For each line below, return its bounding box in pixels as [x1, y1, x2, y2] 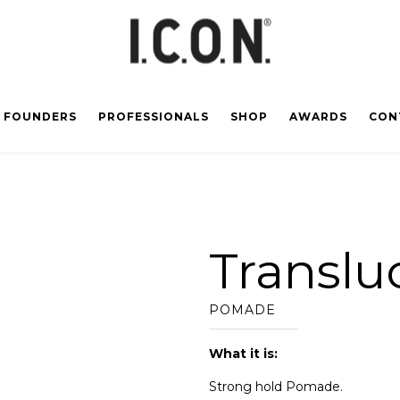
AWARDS [288, 110, 347, 123]
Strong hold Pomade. [209, 378, 343, 395]
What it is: [209, 346, 278, 362]
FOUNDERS [3, 110, 77, 123]
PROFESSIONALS [97, 110, 209, 123]
